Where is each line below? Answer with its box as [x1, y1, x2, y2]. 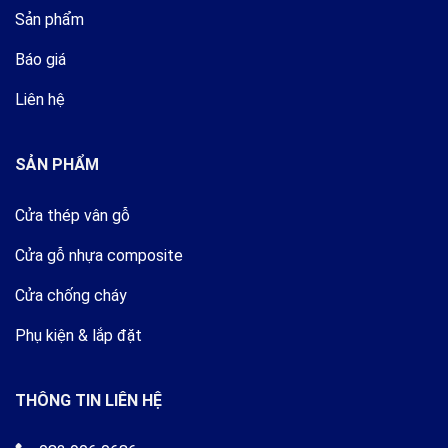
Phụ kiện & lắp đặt [15, 325, 142, 345]
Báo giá [15, 49, 66, 69]
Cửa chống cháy [15, 285, 127, 305]
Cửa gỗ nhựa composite [15, 245, 183, 265]
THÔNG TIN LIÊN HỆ [15, 390, 162, 410]
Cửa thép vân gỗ [15, 205, 130, 225]
